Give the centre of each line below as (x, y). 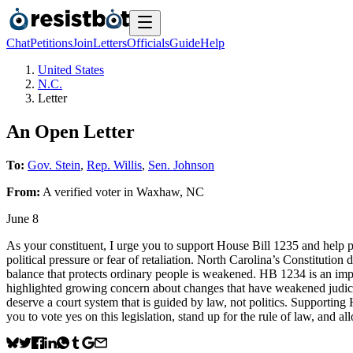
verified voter (87, 191)
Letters (110, 43)
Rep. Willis (114, 165)
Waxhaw (158, 191)
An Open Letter (71, 131)
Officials (148, 43)
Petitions (51, 43)
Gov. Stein (54, 165)
